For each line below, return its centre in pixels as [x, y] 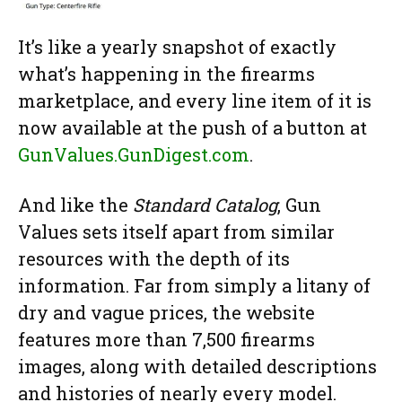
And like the [75, 205]
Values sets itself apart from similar [176, 232]
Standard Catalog [205, 205]
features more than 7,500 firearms [166, 340]
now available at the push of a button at [192, 128]
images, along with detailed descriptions [197, 367]
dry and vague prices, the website [166, 313]
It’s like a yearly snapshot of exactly [177, 47]
